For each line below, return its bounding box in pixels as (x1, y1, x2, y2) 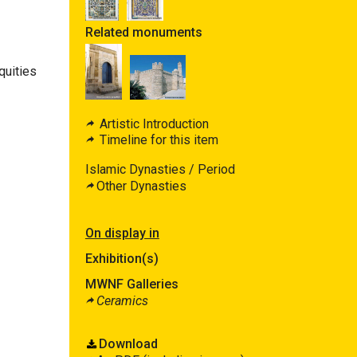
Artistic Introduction (96, 116, 209, 131)
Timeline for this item (96, 131, 218, 147)
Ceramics (96, 292, 148, 308)
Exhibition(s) (84, 250, 159, 266)
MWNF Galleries (84, 276, 178, 292)
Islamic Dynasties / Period (84, 161, 235, 177)
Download (98, 335, 158, 351)
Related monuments (84, 24, 202, 40)
